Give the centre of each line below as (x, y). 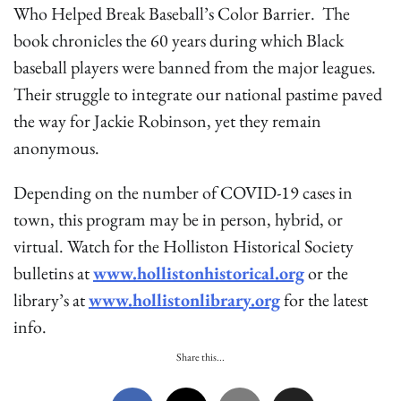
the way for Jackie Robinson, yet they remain (167, 120)
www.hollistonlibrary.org (184, 299)
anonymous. (56, 147)
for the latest (324, 299)
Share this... (200, 357)
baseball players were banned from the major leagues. (195, 67)
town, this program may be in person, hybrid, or (178, 219)
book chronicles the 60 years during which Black (179, 40)
